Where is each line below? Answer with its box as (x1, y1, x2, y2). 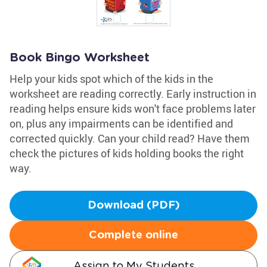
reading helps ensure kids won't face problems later (10, 101, 256, 116)
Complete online (89, 230, 178, 241)
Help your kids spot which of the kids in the (10, 72, 213, 86)
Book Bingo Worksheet (10, 52, 150, 64)
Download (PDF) (87, 200, 180, 211)
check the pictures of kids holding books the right (10, 146, 244, 160)
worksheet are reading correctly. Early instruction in (10, 86, 256, 101)
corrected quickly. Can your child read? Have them (10, 131, 250, 145)
